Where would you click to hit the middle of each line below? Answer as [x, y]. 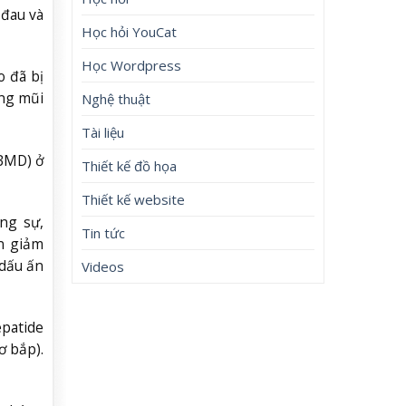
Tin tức [104, 232]
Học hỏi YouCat [130, 31]
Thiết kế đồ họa [130, 165]
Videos [103, 266]
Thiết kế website [134, 199]
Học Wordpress [132, 65]
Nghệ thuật [116, 98]
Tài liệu [103, 132]
